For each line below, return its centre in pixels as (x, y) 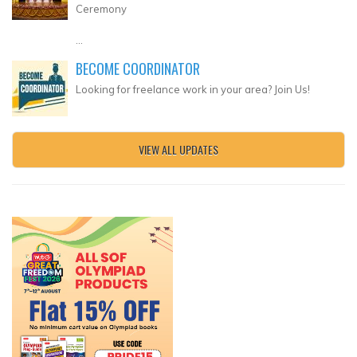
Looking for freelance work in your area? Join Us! (193, 89)
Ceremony (101, 8)
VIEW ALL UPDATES (178, 149)
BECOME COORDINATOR (138, 68)
